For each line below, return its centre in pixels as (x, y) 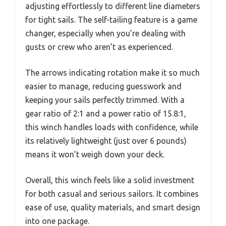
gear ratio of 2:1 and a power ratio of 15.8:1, (106, 114)
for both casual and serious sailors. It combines (112, 194)
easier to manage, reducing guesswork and (103, 87)
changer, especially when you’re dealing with (105, 34)
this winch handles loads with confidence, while (112, 127)
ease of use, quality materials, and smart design (113, 208)
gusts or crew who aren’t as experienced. (99, 47)
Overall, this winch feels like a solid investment (110, 180)
